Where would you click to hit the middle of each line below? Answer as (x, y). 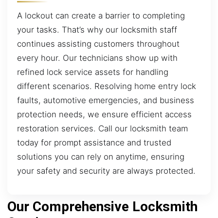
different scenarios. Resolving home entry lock (107, 86)
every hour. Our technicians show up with (97, 58)
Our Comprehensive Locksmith (102, 207)
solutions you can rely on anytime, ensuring (101, 156)
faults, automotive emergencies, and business (106, 100)
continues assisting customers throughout (98, 44)
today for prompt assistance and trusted (94, 142)
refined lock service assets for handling (93, 72)
